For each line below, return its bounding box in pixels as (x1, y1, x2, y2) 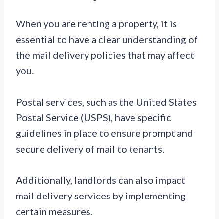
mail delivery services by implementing (16, 189, 186, 201)
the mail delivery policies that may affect (16, 48, 194, 61)
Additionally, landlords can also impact (16, 174, 185, 186)
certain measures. (16, 205, 92, 217)
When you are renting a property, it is (16, 17, 177, 29)
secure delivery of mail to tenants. (16, 142, 164, 154)
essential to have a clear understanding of (16, 33, 198, 45)
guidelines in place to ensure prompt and (16, 127, 193, 139)
